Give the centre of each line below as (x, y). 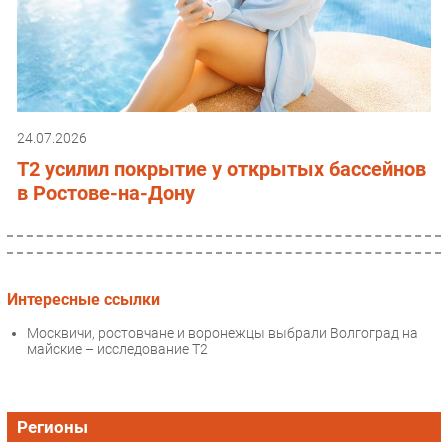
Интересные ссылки (83, 299)
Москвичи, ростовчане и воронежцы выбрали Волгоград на (222, 333)
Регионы (52, 427)
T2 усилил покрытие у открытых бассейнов (221, 168)
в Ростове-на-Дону (106, 192)
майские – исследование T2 (117, 349)
